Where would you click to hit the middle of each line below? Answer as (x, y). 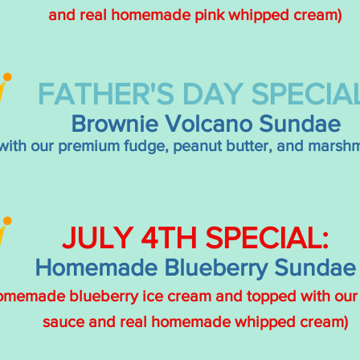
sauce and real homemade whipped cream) (195, 321)
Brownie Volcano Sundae (206, 124)
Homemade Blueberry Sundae (195, 268)
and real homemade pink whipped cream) (195, 14)
